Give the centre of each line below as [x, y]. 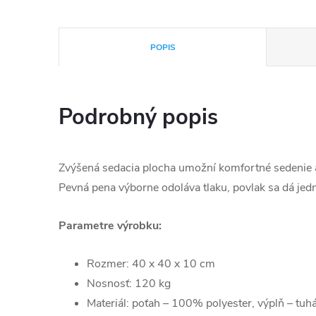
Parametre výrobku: [110, 226]
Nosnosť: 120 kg [129, 284]
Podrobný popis [138, 117]
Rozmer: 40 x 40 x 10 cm [151, 264]
